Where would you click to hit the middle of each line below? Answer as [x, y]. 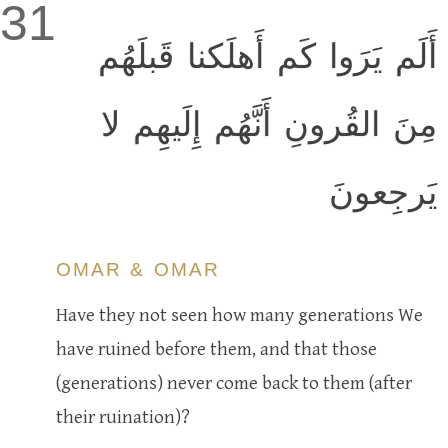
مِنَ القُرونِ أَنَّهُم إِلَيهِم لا [268, 124]
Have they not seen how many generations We [239, 314]
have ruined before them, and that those [216, 348]
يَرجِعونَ [382, 192]
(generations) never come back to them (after [234, 382]
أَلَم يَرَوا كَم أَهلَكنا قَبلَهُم [267, 56]
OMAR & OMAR [138, 269]
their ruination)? [123, 416]
